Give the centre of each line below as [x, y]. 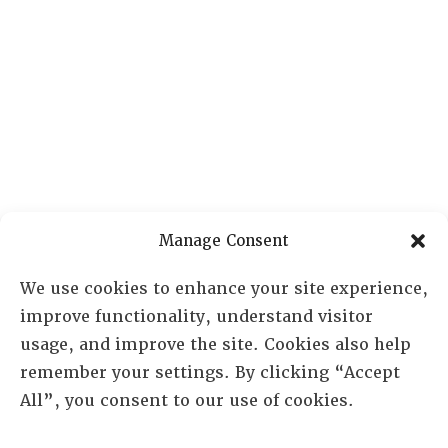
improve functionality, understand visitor [196, 316]
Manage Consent [224, 241]
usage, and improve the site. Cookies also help [215, 344]
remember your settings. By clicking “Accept [210, 372]
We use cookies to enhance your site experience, [224, 288]
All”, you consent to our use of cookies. [192, 400]
